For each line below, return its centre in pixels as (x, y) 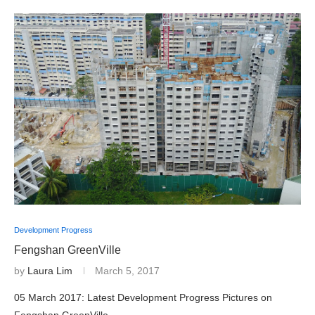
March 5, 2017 (127, 271)
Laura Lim (50, 271)
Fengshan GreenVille (67, 250)
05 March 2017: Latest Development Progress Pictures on (143, 297)
